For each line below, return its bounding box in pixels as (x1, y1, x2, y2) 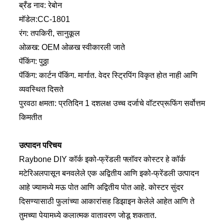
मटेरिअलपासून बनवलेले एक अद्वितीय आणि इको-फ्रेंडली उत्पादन (18, 168, 199, 177)
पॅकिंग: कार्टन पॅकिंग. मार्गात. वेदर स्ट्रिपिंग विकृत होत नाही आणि (18, 70, 197, 79)
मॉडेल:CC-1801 (18, 14, 70, 23)
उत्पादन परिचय (18, 140, 61, 149)
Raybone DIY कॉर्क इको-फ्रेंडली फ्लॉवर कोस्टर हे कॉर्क (18, 154, 185, 163)
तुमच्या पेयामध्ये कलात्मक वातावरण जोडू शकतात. (18, 210, 156, 219)
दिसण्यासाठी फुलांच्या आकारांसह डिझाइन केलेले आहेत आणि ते (18, 196, 194, 205)
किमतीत (18, 112, 42, 121)
